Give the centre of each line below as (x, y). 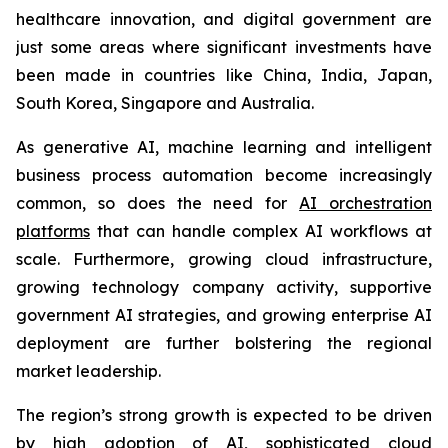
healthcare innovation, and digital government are (224, 18)
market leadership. (88, 370)
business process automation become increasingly (224, 174)
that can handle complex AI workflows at (261, 230)
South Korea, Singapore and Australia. (165, 102)
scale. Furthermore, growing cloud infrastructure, (224, 258)
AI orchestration (366, 202)
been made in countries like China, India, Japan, (224, 74)
